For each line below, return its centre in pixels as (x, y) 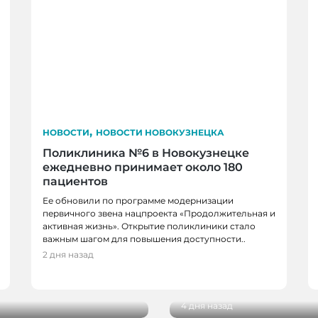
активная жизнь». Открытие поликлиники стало (149, 226)
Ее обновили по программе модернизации (138, 200)
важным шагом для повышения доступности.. (144, 238)
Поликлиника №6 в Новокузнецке (146, 153)
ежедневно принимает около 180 (143, 167)
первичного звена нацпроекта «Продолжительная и (159, 213)
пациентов (75, 181)
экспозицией (221, 283)
